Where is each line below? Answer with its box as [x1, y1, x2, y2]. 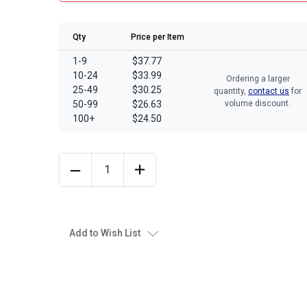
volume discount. [225, 99, 291, 108]
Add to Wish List [69, 227, 140, 238]
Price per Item [131, 32, 184, 42]
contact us [248, 86, 289, 96]
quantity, [214, 86, 248, 96]
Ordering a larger [225, 74, 290, 84]
